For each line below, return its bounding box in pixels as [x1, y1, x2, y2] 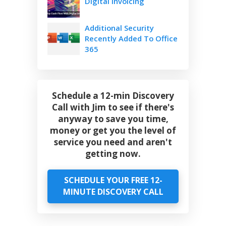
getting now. [85, 148, 141, 160]
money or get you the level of [50, 125, 176, 137]
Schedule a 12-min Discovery [52, 90, 174, 102]
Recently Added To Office [85, 33, 178, 44]
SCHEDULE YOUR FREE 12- [64, 175, 162, 186]
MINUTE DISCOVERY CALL [63, 186, 163, 198]
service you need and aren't [54, 136, 172, 148]
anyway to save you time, [58, 113, 168, 125]
